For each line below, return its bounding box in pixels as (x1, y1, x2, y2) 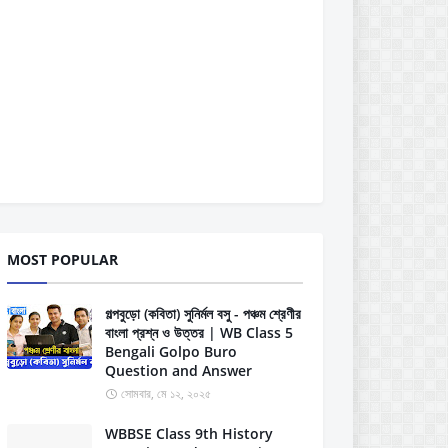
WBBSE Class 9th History (105, 424, 273, 443)
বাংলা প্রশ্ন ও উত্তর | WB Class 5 (105, 323, 293, 342)
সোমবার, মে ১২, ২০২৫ (121, 385, 211, 402)
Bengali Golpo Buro (105, 342, 237, 361)
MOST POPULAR (7, 250, 118, 269)
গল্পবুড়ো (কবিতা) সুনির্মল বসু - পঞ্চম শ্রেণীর (105, 304, 301, 323)
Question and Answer (105, 361, 252, 380)
